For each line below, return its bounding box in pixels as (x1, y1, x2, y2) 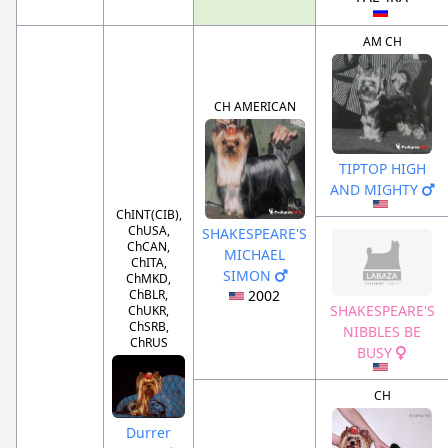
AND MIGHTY (330, 180, 422, 200)
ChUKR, (128, 302, 169, 320)
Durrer (126, 422, 171, 442)
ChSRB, (128, 318, 169, 336)
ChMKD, (126, 270, 171, 288)
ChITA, (130, 254, 167, 272)
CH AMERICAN (213, 98, 296, 116)
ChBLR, (129, 286, 168, 304)
